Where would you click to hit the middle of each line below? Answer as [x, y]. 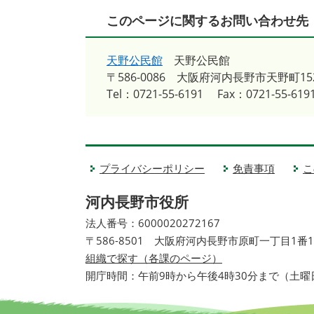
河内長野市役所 [137, 202]
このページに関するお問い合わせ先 [207, 20]
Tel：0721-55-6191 [155, 94]
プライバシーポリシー [152, 168]
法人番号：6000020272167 [153, 223]
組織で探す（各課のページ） [154, 258]
